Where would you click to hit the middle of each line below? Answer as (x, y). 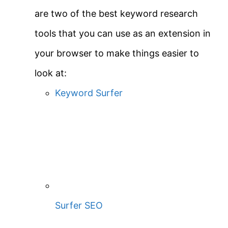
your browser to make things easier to (117, 53)
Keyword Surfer (89, 93)
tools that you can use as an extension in (123, 34)
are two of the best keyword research (116, 14)
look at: (51, 73)
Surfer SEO (79, 205)
